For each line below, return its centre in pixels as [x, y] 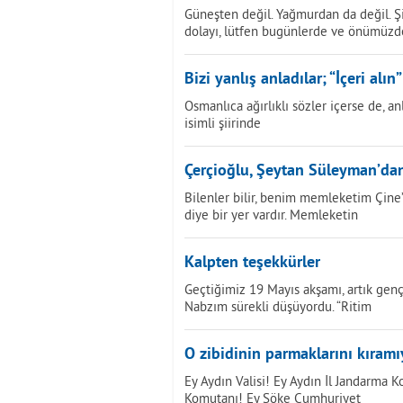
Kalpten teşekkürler [252, 263]
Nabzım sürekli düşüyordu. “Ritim [278, 306]
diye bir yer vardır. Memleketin [271, 215]
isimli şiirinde [223, 123]
